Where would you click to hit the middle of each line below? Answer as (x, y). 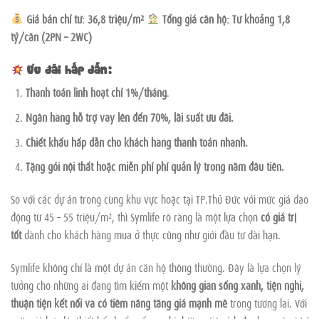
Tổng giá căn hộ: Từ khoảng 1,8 (225, 18)
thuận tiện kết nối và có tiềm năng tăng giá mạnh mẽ (119, 302)
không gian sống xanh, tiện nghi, (237, 284)
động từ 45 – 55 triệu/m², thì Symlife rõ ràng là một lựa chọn (136, 216)
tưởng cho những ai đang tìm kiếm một (91, 284)
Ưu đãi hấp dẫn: (68, 69)
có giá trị (278, 216)
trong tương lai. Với (267, 302)
